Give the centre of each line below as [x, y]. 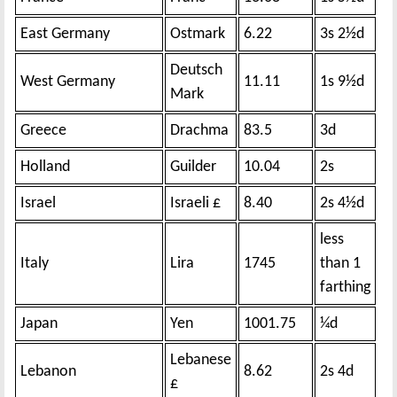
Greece [43, 130]
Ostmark [198, 34]
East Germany [65, 34]
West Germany [68, 82]
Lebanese [201, 360]
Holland [45, 167]
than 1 [340, 263]
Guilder [193, 167]
